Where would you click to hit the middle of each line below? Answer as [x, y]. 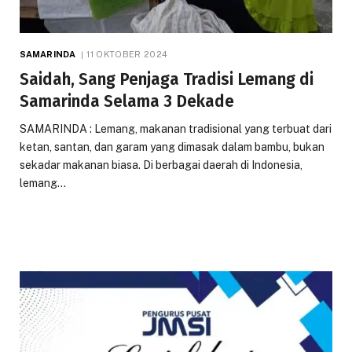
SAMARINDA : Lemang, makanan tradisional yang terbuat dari [176, 128]
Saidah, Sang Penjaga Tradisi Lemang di [167, 79]
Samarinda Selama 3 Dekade [127, 101]
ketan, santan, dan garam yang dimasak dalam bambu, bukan [172, 147]
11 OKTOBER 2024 [127, 54]
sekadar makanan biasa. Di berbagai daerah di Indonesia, [161, 165]
